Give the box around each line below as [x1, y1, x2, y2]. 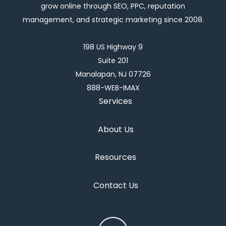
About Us [97, 123, 134, 135]
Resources [95, 151, 136, 163]
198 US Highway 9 [83, 41, 143, 52]
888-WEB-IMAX [86, 82, 140, 93]
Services [99, 95, 132, 107]
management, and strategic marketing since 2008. [22, 14, 204, 25]
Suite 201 [98, 55, 128, 66]
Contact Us [93, 180, 138, 192]
